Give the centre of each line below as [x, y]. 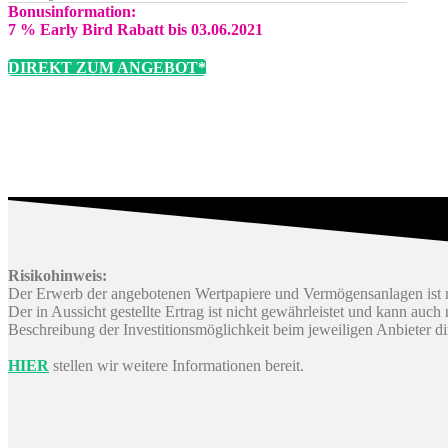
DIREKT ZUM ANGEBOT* [107, 68]
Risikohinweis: [57, 276]
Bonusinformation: [72, 12]
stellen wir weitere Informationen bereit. [176, 366]
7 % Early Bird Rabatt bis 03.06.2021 [135, 30]
